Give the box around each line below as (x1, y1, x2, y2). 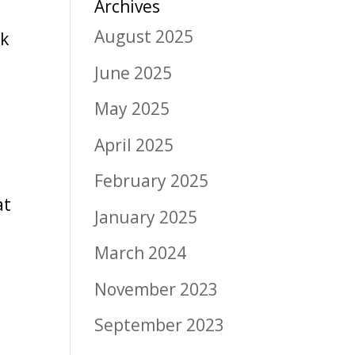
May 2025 (94, 97, 170, 120)
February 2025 (94, 170, 209, 193)
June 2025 (94, 61, 173, 84)
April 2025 (94, 133, 174, 156)
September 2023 (94, 314, 225, 337)
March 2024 (94, 242, 187, 265)
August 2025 (94, 25, 194, 48)
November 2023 (94, 277, 219, 300)
